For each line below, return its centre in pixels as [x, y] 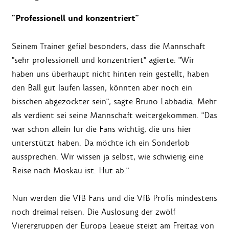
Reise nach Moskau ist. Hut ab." [70, 171]
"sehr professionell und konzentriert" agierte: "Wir [103, 60]
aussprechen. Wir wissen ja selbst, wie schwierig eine [108, 157]
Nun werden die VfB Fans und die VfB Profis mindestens [114, 198]
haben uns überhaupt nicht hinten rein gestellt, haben [110, 74]
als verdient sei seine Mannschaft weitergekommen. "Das [114, 116]
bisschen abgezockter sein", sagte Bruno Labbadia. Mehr [114, 102]
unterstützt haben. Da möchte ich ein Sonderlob [101, 143]
